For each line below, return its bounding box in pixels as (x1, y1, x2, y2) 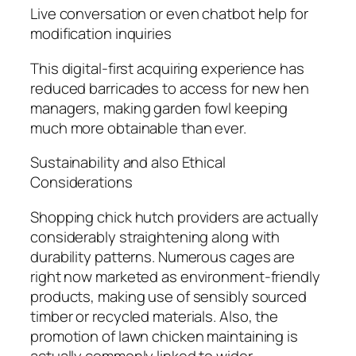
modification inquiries (30, 23, 172, 44)
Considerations (30, 172, 133, 193)
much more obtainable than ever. (30, 117, 246, 138)
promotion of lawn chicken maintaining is (30, 325, 298, 346)
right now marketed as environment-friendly (30, 265, 320, 287)
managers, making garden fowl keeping (30, 97, 288, 118)
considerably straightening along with (30, 226, 281, 247)
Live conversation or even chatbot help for (30, 3, 308, 25)
